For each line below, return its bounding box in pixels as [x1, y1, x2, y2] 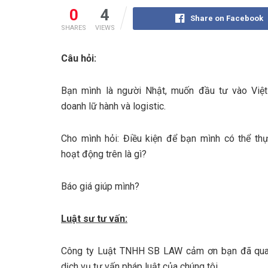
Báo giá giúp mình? [61, 181, 139, 193]
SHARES [61, 24, 86, 32]
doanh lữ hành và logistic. [61, 100, 166, 112]
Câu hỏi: [61, 53, 96, 65]
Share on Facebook [190, 14, 263, 23]
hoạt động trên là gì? [61, 148, 147, 160]
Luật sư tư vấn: [61, 213, 127, 225]
